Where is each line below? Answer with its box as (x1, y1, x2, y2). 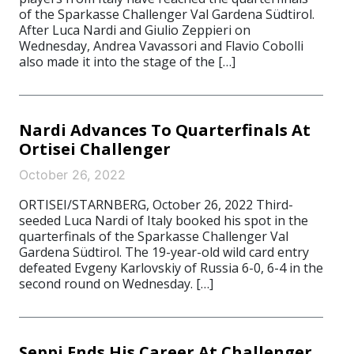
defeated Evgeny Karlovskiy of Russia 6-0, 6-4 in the (19, 259, 323, 277)
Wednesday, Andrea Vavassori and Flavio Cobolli (19, 37, 303, 55)
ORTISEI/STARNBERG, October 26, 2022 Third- (19, 196, 293, 213)
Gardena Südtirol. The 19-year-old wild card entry (19, 243, 309, 261)
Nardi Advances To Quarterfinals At (19, 119, 311, 141)
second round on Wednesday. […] (19, 275, 213, 292)
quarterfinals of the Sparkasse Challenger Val (19, 228, 288, 245)
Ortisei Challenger (19, 138, 171, 160)
